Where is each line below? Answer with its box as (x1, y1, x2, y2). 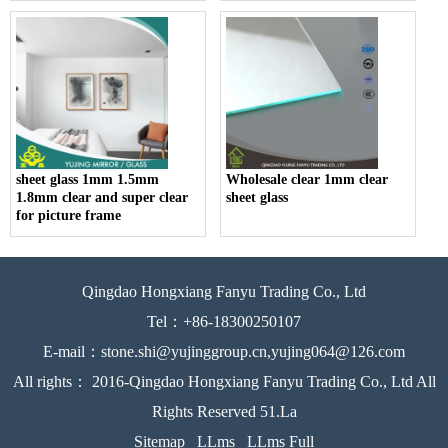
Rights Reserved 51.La (151, 402, 297, 420)
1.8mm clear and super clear (16, 189, 188, 205)
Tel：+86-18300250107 (147, 312, 301, 330)
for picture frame (16, 207, 121, 223)
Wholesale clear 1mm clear (226, 171, 389, 187)
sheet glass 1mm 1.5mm (16, 171, 159, 187)
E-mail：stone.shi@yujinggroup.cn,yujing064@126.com (43, 342, 405, 360)
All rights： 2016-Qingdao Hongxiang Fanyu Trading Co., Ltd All (12, 372, 436, 390)
